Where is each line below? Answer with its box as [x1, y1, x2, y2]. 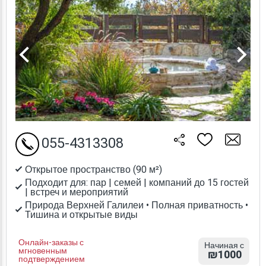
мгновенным [18, 244, 67, 257]
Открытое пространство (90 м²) [25, 162, 162, 177]
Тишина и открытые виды [25, 207, 138, 222]
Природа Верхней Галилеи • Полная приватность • [25, 198, 248, 213]
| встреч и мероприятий [25, 185, 128, 199]
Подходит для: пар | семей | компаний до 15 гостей [25, 175, 249, 190]
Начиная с [204, 239, 244, 252]
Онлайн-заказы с [18, 236, 84, 249]
